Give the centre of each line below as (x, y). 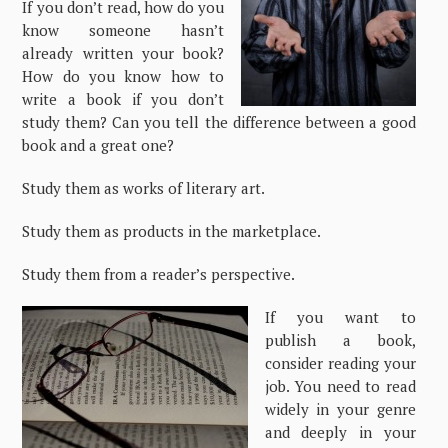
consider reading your (340, 362)
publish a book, (340, 339)
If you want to (340, 316)
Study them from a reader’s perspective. (159, 273)
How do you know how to (123, 75)
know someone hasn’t (123, 29)
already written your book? (123, 52)
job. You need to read (340, 385)
